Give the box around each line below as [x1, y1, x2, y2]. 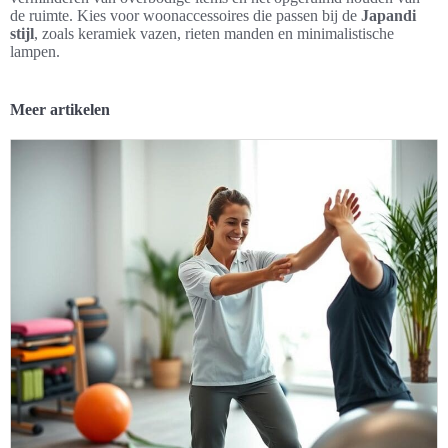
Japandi [361, 7, 416, 24]
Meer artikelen [10, 101, 110, 118]
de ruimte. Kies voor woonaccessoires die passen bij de [10, 7, 361, 24]
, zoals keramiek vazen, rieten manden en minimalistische [34, 25, 394, 42]
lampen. [10, 43, 60, 60]
